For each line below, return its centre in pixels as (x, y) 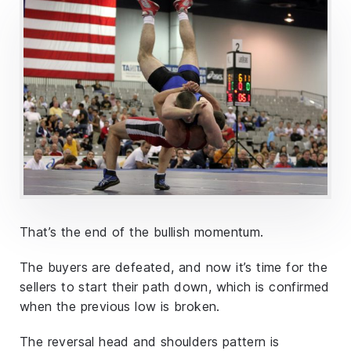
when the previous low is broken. (120, 306)
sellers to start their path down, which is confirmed (175, 286)
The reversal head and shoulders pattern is (150, 341)
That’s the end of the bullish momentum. (142, 232)
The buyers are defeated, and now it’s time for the (174, 267)
